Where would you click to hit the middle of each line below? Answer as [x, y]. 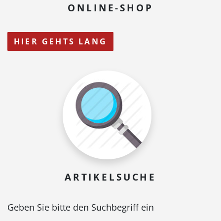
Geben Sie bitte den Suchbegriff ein [81, 207]
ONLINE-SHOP [110, 8]
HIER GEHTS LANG [60, 42]
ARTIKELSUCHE [110, 177]
